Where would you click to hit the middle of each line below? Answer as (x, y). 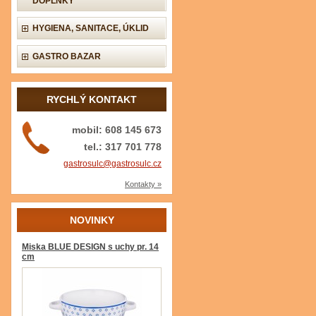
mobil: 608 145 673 (117, 130)
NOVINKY (92, 220)
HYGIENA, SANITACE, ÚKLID (91, 28)
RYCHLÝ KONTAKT (92, 99)
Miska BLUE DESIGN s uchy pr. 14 (90, 247)
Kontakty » (143, 184)
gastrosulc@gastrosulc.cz (113, 164)
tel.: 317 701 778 (123, 147)
